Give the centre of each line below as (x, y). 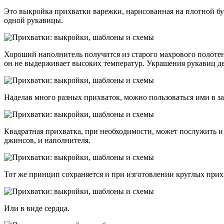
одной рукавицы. (33, 20)
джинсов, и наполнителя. (47, 140)
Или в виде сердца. (37, 208)
